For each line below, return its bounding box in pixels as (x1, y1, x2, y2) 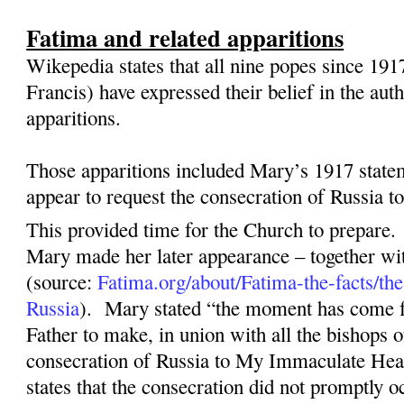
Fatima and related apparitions (26, 19, 344, 55)
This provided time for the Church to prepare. (26, 215, 397, 243)
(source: (26, 267, 98, 295)
